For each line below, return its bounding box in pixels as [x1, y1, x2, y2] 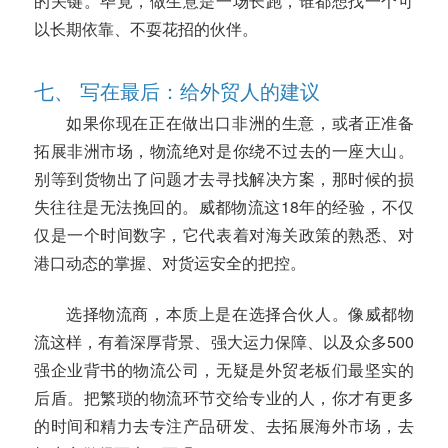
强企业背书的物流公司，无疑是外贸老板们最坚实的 [34, 357, 414, 381]
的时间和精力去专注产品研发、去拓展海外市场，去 [34, 413, 414, 437]
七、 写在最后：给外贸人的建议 [34, 75, 320, 105]
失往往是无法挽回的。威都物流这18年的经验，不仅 [34, 194, 414, 218]
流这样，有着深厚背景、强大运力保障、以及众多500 [34, 329, 414, 353]
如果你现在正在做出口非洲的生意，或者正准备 [66, 110, 414, 134]
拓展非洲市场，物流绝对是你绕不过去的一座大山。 [34, 138, 414, 162]
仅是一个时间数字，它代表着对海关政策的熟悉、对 [34, 222, 414, 246]
